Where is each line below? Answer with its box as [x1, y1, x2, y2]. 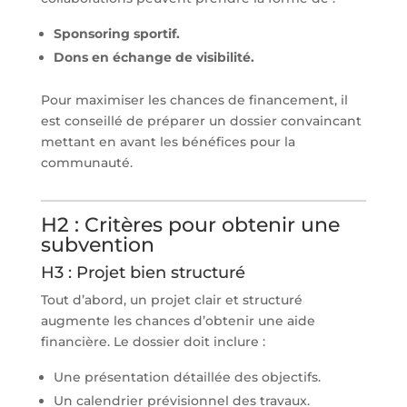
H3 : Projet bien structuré [40, 262, 245, 283]
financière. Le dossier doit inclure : [40, 333, 265, 350]
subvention [40, 232, 154, 257]
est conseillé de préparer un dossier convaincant [40, 112, 362, 129]
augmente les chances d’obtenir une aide [40, 312, 315, 329]
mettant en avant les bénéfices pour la [40, 133, 295, 150]
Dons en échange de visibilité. [53, 48, 254, 65]
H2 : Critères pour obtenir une [40, 212, 340, 237]
